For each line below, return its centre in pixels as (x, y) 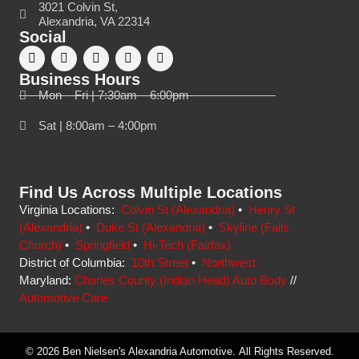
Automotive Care (63, 298)
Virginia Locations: (70, 210)
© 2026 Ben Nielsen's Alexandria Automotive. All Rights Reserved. (179, 351)
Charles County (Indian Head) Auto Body (181, 280)
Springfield (103, 245)
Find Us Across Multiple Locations (151, 192)
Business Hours (80, 79)
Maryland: (47, 280)
